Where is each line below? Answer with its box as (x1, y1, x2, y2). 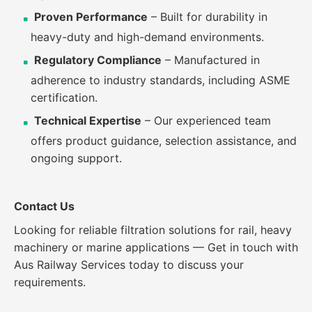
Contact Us (14, 198, 75, 213)
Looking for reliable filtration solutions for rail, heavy (14, 223, 292, 237)
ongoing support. (31, 150, 122, 165)
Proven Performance (34, 9, 148, 24)
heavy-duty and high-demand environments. (31, 29, 264, 44)
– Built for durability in (148, 9, 267, 24)
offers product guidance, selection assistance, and (31, 133, 297, 148)
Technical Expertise (34, 113, 141, 127)
